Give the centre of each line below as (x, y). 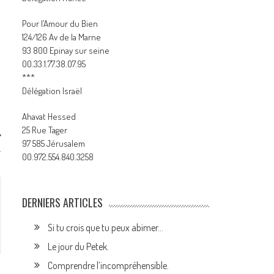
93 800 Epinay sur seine (66, 50)
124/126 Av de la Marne (62, 37)
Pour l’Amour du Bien (60, 24)
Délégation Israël (52, 91)
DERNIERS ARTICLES (63, 202)
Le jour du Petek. (79, 246)
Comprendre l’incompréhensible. (109, 265)
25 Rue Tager (45, 130)
